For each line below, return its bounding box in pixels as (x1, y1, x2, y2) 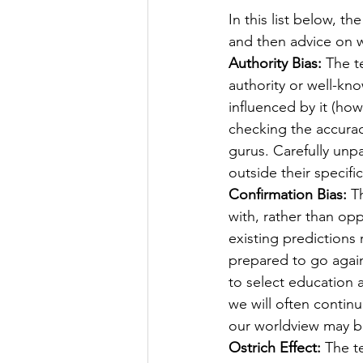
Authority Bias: (228, 54, 322, 73)
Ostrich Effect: (228, 339, 321, 357)
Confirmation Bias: (228, 186, 347, 204)
